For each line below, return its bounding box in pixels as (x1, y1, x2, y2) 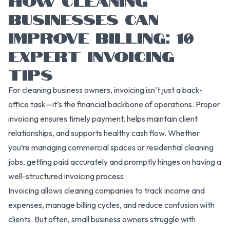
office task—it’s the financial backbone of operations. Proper (8, 99, 220, 109)
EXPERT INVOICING (8, 45, 175, 64)
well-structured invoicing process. (8, 170, 126, 181)
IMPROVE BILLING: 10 (8, 27, 194, 46)
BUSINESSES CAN (8, 8, 159, 27)
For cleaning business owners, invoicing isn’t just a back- (8, 84, 203, 95)
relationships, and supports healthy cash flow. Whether (8, 127, 200, 138)
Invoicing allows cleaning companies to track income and (8, 185, 205, 196)
